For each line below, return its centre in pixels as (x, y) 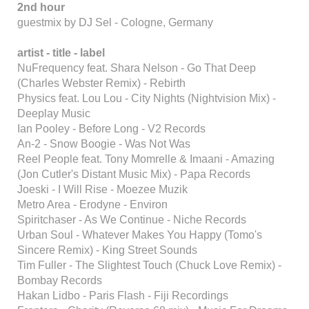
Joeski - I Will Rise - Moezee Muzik (102, 189)
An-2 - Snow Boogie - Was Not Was (104, 144)
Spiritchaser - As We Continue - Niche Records (132, 220)
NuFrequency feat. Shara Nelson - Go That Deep (137, 68)
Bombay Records (60, 280)
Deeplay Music (54, 113)
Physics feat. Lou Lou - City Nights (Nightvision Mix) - (147, 98)
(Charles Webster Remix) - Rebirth (101, 83)
